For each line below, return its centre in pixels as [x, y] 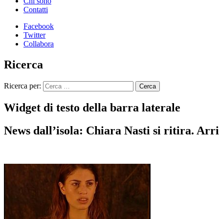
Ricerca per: [22, 86]
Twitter [34, 35]
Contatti [36, 10]
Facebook [39, 26]
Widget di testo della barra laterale [92, 107]
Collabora [39, 44]
